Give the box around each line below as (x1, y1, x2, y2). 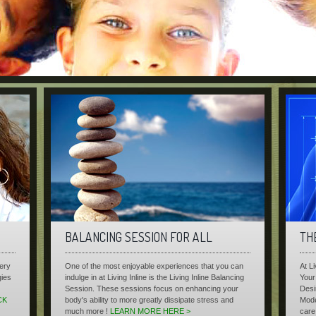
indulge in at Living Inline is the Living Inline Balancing (65, 273, 244, 281)
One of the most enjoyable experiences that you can (65, 262, 243, 270)
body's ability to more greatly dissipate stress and (65, 296, 233, 304)
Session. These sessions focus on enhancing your (65, 284, 238, 293)
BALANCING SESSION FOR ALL (65, 229, 212, 245)
